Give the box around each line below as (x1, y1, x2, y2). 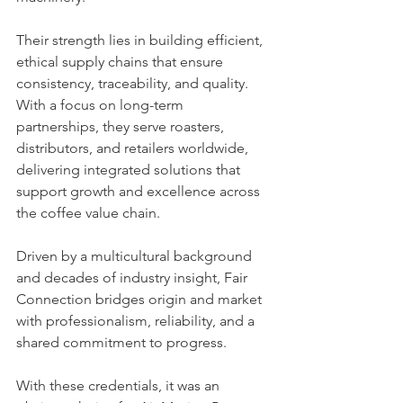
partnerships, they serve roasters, (16, 118, 228, 136)
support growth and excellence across (16, 183, 264, 201)
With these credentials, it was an (16, 377, 223, 395)
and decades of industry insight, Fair (16, 269, 251, 287)
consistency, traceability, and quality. (16, 75, 252, 93)
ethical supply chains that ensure (16, 53, 227, 71)
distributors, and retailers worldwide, (16, 139, 252, 157)
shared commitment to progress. (16, 334, 227, 352)
